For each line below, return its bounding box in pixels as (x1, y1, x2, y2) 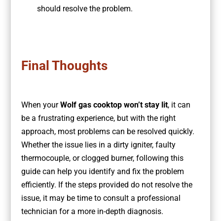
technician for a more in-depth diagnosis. (21, 207, 163, 217)
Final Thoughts (21, 58, 108, 74)
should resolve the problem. (37, 4, 133, 14)
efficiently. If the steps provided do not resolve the (21, 180, 192, 190)
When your (21, 100, 60, 110)
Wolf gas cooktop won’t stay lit (60, 100, 168, 110)
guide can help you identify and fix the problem (21, 167, 184, 177)
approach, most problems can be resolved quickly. (21, 127, 194, 137)
